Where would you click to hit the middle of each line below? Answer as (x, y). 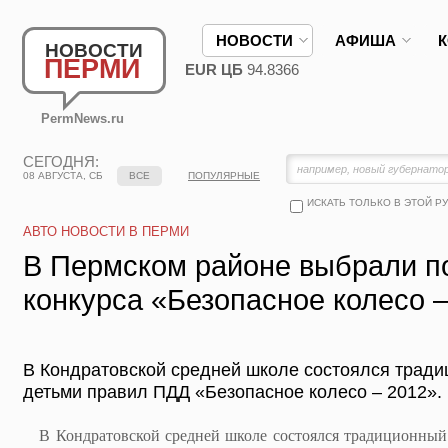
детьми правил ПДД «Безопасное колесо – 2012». (232, 392)
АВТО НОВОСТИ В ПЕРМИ (106, 231)
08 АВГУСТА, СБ (63, 175)
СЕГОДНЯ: (61, 161)
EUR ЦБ (214, 69)
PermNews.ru (82, 118)
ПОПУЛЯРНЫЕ (224, 175)
